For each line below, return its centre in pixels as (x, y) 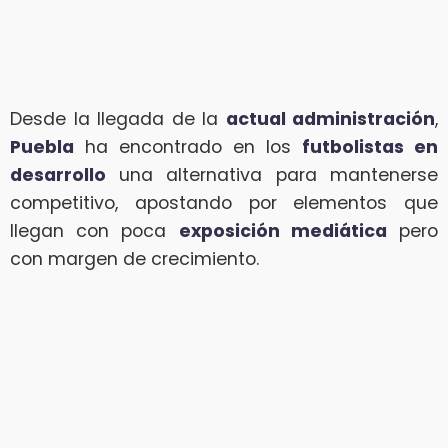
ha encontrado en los (188, 146)
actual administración (330, 118)
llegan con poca (94, 230)
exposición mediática (282, 230)
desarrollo (64, 174)
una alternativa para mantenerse (278, 174)
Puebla (42, 146)
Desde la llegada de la (118, 118)
